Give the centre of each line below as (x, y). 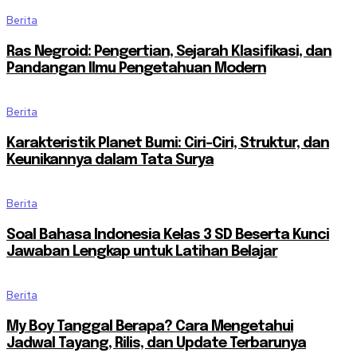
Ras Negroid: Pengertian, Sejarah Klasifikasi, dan (169, 52)
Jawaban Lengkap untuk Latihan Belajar (142, 252)
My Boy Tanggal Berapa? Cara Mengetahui (150, 327)
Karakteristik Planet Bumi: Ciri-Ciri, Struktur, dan (168, 144)
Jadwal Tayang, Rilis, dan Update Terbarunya (156, 344)
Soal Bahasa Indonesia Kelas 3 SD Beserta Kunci (168, 235)
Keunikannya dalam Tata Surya (110, 161)
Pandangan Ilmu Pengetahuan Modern (136, 69)
